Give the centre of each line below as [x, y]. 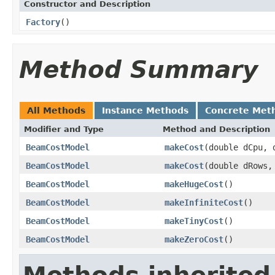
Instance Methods [145, 110]
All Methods [56, 110]
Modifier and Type [64, 129]
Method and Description [216, 129]
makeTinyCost [194, 221]
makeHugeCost [194, 184]
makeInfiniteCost [204, 202]
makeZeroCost [194, 239]
